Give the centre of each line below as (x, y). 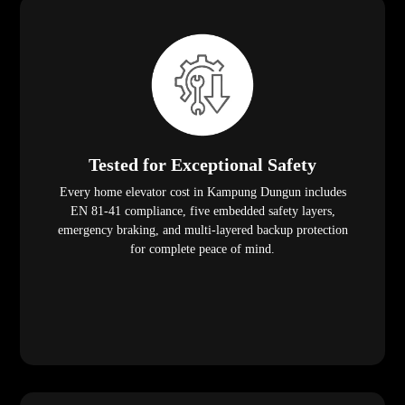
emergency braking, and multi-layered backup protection (202, 231)
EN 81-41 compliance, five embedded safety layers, (202, 212)
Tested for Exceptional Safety (202, 165)
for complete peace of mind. (202, 250)
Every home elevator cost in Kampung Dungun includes (202, 193)
